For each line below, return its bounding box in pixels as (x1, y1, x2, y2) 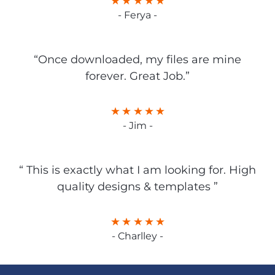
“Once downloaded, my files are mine (34, 53, 241, 67)
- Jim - (122, 120, 153, 132)
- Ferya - (118, 9, 157, 21)
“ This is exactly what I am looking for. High (19, 163, 256, 177)
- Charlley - (112, 230, 163, 242)
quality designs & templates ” (57, 180, 218, 194)
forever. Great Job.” (85, 69, 190, 83)
